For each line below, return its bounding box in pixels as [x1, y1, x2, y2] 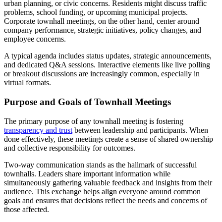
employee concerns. [4, 35, 66, 44]
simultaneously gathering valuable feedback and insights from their [4, 178, 212, 187]
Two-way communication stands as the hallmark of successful [4, 160, 197, 169]
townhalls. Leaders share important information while [4, 169, 170, 178]
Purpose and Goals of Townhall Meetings [4, 96, 171, 107]
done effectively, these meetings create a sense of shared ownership [4, 134, 213, 143]
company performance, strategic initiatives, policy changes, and [4, 26, 201, 35]
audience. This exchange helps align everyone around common [4, 187, 201, 196]
